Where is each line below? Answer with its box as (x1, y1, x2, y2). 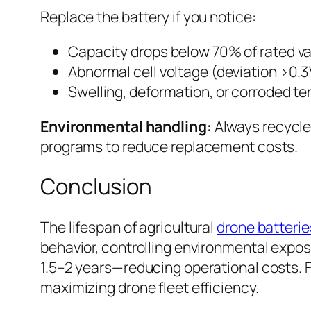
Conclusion (40, 171, 152, 201)
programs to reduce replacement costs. (40, 136, 299, 157)
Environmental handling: (40, 116, 212, 137)
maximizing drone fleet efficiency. (40, 276, 259, 297)
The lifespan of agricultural (40, 216, 217, 237)
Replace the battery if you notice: (40, 6, 256, 26)
